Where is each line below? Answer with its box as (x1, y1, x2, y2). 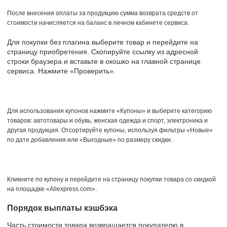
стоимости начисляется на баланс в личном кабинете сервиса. (7, 19, 189, 26)
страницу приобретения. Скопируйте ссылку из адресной (7, 47, 198, 56)
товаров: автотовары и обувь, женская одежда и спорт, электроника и (7, 117, 208, 124)
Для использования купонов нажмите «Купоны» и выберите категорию (7, 107, 212, 115)
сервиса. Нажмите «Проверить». (7, 66, 116, 75)
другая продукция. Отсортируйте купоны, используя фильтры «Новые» (7, 126, 213, 134)
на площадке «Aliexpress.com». (7, 185, 97, 193)
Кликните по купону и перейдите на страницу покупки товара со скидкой (7, 175, 216, 183)
